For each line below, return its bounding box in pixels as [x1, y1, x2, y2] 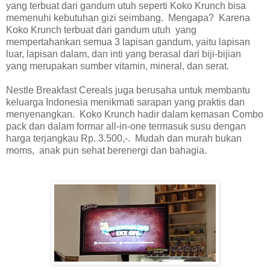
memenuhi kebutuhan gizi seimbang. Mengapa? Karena [6, 12, 250, 23]
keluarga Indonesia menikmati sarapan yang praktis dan [6, 96, 245, 107]
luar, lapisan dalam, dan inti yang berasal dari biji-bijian [6, 48, 241, 59]
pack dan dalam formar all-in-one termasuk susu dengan [6, 121, 246, 131]
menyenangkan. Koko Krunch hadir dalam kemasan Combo [6, 108, 263, 119]
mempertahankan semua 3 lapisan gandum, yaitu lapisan [6, 36, 250, 47]
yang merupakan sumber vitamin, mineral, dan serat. [6, 60, 229, 71]
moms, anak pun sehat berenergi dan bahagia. [6, 145, 207, 155]
